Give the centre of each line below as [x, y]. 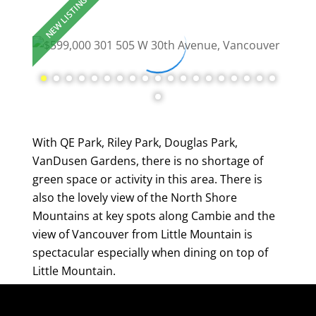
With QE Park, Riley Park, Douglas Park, [135, 142]
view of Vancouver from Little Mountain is [142, 234]
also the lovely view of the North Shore [135, 197]
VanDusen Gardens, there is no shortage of [148, 160]
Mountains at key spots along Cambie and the [154, 215]
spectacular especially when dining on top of [150, 252]
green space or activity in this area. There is [147, 179]
